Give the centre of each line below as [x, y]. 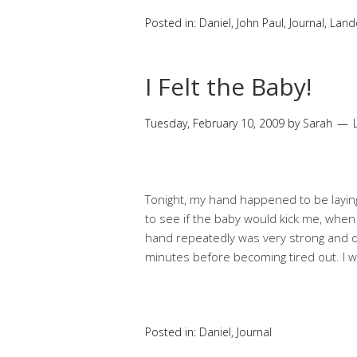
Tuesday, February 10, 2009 [215, 124]
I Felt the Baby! [228, 87]
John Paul [260, 23]
